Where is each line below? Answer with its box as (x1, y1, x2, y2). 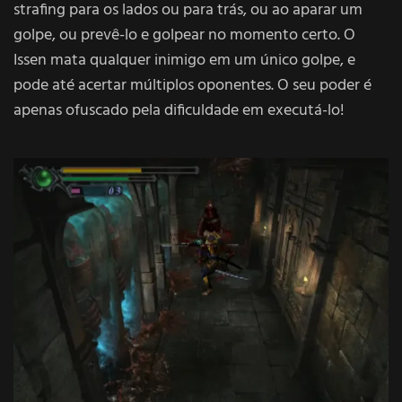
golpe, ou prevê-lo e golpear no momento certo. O (13, 22, 355, 48)
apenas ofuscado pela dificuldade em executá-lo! (13, 97, 345, 124)
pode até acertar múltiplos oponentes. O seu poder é (13, 72, 371, 99)
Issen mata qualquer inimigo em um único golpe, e (13, 47, 355, 74)
